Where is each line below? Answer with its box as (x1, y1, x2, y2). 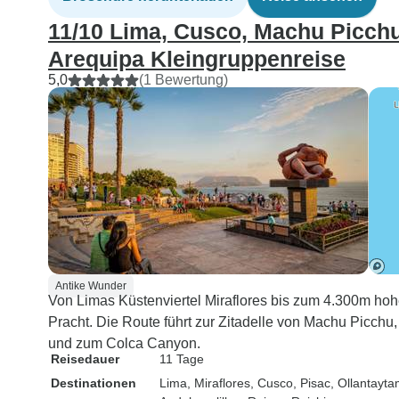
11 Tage (159, 352, 204, 366)
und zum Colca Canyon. (48, 336, 200, 351)
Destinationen (51, 376, 136, 390)
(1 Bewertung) (139, 72, 228, 87)
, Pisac (293, 376, 330, 390)
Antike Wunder (55, 280, 126, 292)
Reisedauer (51, 352, 119, 366)
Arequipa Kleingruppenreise (48, 46, 346, 71)
